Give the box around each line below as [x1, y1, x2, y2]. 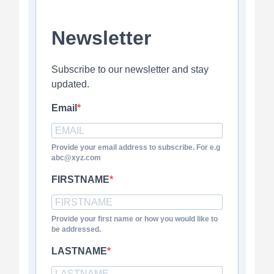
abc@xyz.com [51, 154, 101, 163]
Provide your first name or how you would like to [51, 215, 218, 224]
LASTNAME [51, 246, 107, 257]
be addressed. [51, 225, 101, 234]
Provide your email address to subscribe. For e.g [51, 143, 220, 152]
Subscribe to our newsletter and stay [51, 64, 209, 75]
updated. [51, 79, 89, 90]
